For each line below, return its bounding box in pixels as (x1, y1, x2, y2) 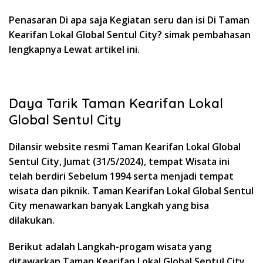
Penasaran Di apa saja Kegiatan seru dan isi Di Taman (9, 13, 249, 26)
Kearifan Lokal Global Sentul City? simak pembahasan (9, 28, 251, 41)
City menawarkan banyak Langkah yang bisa (9, 198, 209, 212)
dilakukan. (9, 213, 55, 227)
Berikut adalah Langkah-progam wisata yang (9, 240, 211, 253)
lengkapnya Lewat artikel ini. (9, 42, 140, 56)
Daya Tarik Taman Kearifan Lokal (9, 95, 223, 112)
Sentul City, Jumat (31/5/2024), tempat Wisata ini (9, 154, 230, 168)
